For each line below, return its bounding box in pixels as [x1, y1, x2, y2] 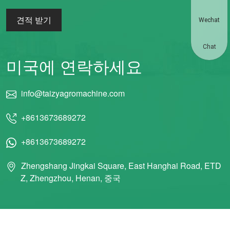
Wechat [199, 16, 220, 24]
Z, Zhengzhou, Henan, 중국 [21, 172, 121, 184]
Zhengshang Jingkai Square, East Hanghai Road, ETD [19, 160, 221, 172]
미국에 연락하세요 [6, 54, 142, 78]
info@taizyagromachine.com [19, 87, 125, 100]
